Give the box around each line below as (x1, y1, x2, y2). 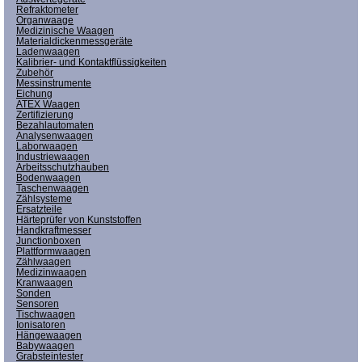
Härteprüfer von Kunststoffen (16, 213, 141, 225)
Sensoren (16, 297, 59, 309)
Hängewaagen (16, 329, 82, 341)
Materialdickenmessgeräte (16, 35, 133, 47)
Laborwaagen (16, 140, 78, 152)
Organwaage (16, 14, 74, 26)
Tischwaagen (16, 308, 75, 320)
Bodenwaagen (16, 171, 81, 183)
